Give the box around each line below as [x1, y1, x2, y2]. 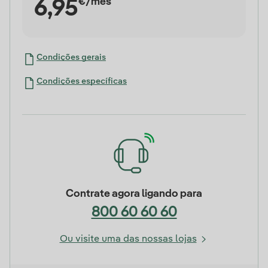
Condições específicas [36, 77, 127, 86]
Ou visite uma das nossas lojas [59, 234, 197, 244]
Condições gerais [36, 53, 106, 62]
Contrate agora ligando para [66, 188, 202, 199]
